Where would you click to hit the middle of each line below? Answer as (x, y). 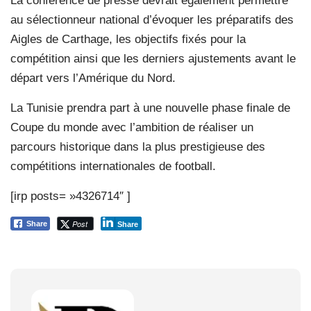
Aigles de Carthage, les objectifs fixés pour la (128, 39)
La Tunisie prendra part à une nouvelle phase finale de (150, 108)
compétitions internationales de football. (113, 166)
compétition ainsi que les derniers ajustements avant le (153, 58)
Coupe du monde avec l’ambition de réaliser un (132, 127)
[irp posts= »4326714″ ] (70, 196)
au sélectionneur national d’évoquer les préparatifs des (152, 19)
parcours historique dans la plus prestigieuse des (138, 146)
